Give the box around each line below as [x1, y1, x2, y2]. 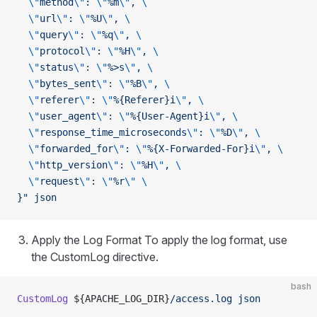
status [40, 62, 74, 73]
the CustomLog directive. [31, 250, 158, 264]
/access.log [170, 293, 232, 304]
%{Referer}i [113, 94, 175, 105]
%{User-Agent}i [130, 110, 209, 122]
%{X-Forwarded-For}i [147, 143, 255, 154]
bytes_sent [40, 78, 96, 89]
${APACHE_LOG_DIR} [68, 293, 170, 304]
